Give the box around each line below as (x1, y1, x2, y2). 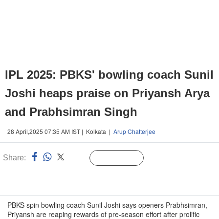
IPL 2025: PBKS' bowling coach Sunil (5, 68, 214, 81)
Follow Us (109, 155, 138, 162)
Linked (67, 155, 88, 162)
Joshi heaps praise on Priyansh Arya (5, 87, 210, 100)
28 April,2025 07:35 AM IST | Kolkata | (7, 127, 113, 135)
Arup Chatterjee (113, 127, 155, 135)
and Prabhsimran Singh (5, 105, 137, 118)
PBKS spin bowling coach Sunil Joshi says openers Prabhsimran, (7, 200, 207, 210)
